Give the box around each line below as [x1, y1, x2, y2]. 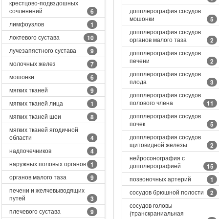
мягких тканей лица [9, 99, 63, 107]
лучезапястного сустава [9, 46, 76, 54]
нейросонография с [129, 153, 185, 162]
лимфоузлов [9, 20, 44, 28]
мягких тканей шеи [9, 112, 61, 120]
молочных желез [9, 59, 56, 67]
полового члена [129, 98, 173, 107]
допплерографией [129, 161, 181, 170]
